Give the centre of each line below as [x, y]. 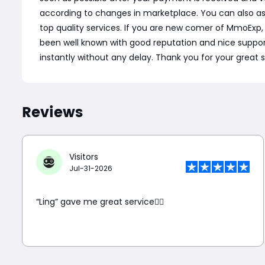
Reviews [52, 113]
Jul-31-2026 [91, 168]
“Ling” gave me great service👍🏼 [100, 202]
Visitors [84, 156]
